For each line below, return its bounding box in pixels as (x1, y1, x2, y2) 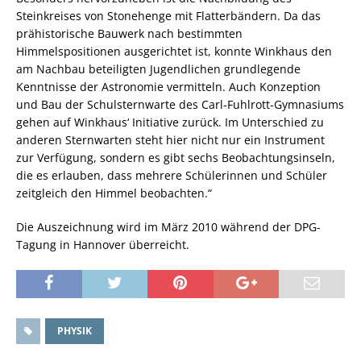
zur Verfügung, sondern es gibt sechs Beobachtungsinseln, (16, 149, 335, 165)
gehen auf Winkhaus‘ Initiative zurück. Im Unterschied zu (16, 114, 324, 130)
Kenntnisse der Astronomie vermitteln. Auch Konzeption (16, 78, 321, 94)
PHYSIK (57, 323, 92, 338)
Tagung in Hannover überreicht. (16, 236, 189, 252)
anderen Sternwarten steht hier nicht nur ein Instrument (16, 131, 325, 147)
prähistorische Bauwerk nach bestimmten (16, 25, 243, 41)
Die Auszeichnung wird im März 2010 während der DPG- (16, 218, 321, 234)
